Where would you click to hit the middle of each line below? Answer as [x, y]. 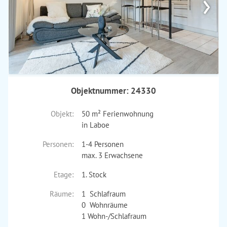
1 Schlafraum [103, 194]
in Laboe [95, 125]
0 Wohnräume [104, 205]
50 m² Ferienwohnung [117, 114]
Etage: [63, 175]
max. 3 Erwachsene [112, 155]
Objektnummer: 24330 [113, 91]
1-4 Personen [102, 144]
